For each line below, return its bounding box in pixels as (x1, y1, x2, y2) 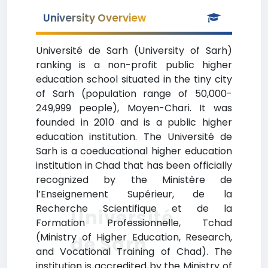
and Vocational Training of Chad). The (36, 245, 232, 258)
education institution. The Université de (36, 130, 232, 144)
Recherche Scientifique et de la (36, 202, 232, 215)
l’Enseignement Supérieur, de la (36, 187, 232, 201)
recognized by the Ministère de (36, 173, 232, 187)
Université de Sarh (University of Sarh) (36, 44, 232, 57)
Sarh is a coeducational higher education (36, 144, 232, 158)
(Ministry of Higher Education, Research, (36, 230, 232, 244)
